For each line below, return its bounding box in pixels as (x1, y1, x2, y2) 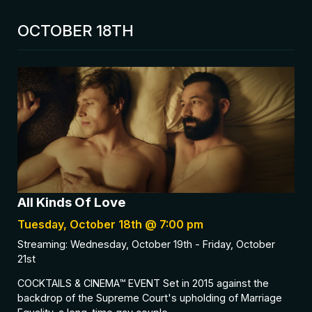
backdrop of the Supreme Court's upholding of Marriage (17, 292, 282, 304)
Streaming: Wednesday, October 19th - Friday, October (17, 237, 275, 250)
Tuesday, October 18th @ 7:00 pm (17, 217, 203, 231)
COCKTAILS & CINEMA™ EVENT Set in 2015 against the (17, 277, 269, 290)
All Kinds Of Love (17, 194, 125, 210)
